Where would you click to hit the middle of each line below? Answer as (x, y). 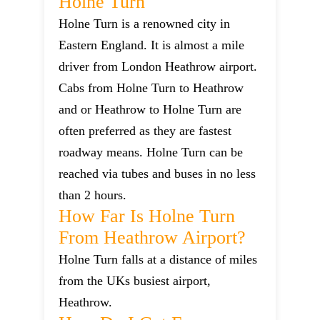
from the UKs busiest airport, (135, 281)
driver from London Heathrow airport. (158, 67)
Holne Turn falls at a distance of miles (158, 260)
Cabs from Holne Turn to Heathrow (151, 88)
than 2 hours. (93, 195)
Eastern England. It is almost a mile (152, 45)
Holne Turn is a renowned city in (145, 24)
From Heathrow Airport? (152, 238)
